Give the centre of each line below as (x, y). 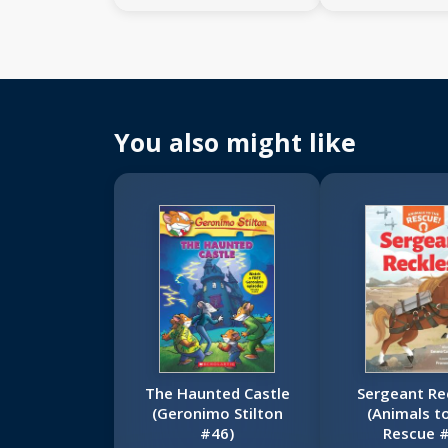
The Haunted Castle (217, 393)
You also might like (235, 142)
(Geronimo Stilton (217, 413)
